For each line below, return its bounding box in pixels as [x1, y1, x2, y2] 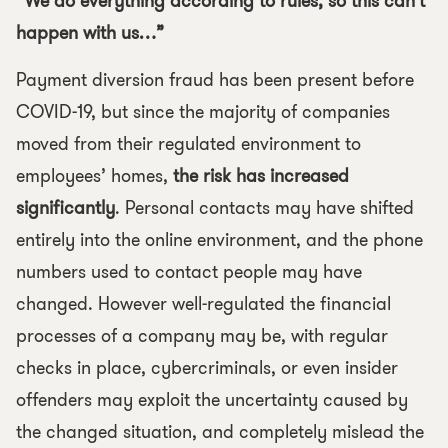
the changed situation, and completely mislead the [16, 419, 424, 445]
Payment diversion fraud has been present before [16, 67, 414, 93]
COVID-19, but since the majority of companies [16, 99, 390, 125]
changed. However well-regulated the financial [16, 291, 391, 317]
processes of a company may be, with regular [16, 323, 388, 349]
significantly [16, 195, 115, 221]
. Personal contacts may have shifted [115, 195, 414, 221]
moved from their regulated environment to [16, 131, 361, 157]
